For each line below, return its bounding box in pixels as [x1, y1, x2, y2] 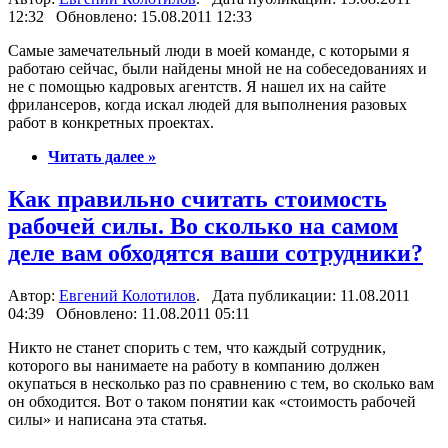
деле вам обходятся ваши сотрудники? [8, 239, 423, 266]
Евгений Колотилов [59, 286, 196, 304]
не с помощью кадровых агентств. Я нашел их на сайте [8, 77, 386, 95]
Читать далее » [48, 147, 156, 165]
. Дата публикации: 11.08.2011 [196, 286, 410, 304]
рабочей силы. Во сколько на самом [8, 212, 398, 239]
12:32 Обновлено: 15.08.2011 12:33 [8, 7, 252, 25]
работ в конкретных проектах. [8, 113, 214, 131]
